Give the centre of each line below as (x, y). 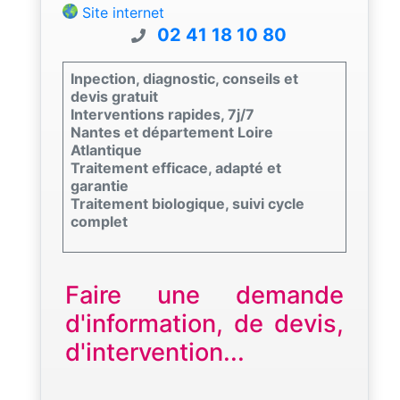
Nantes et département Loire (172, 132)
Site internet (123, 12)
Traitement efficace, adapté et (176, 167)
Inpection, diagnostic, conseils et (184, 78)
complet (99, 221)
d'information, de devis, (204, 323)
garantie (100, 185)
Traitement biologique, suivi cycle (187, 203)
